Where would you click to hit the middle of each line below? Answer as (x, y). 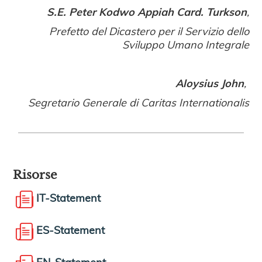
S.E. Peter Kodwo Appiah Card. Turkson (146, 11)
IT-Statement (69, 197)
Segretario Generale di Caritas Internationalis (138, 102)
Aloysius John (209, 82)
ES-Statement (71, 229)
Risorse (35, 175)
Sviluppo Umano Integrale (185, 44)
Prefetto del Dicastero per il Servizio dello (149, 30)
